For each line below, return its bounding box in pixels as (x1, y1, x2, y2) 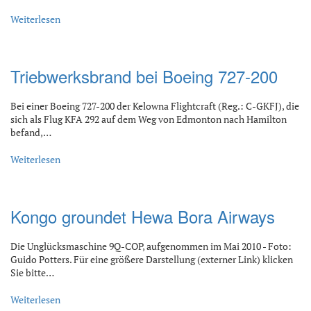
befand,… (10, 126, 51, 140)
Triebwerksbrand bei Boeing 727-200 (10, 64, 278, 89)
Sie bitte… (10, 266, 54, 280)
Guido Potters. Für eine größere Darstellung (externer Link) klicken (10, 253, 293, 267)
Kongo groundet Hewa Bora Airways (10, 204, 275, 229)
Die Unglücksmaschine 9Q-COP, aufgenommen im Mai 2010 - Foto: (10, 239, 292, 253)
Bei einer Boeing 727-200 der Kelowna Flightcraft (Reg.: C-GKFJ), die (10, 99, 299, 113)
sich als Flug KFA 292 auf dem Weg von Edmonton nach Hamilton (10, 112, 287, 126)
